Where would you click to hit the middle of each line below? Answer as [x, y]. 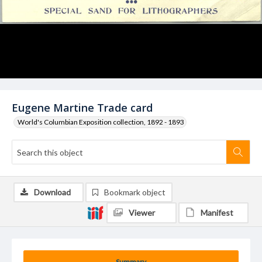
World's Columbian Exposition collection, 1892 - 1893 [101, 122]
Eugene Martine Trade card [82, 108]
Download [52, 192]
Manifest [217, 213]
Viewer [142, 213]
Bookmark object [135, 192]
